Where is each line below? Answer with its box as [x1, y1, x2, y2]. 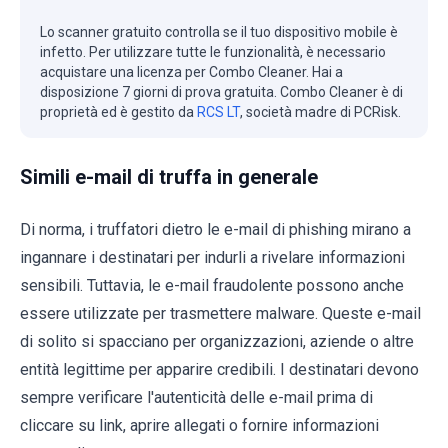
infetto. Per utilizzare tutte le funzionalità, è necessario [40, 44, 386, 61]
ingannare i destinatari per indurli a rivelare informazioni [20, 248, 405, 268]
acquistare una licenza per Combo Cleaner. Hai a [40, 64, 343, 81]
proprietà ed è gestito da [40, 104, 197, 121]
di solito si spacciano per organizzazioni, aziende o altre [20, 332, 414, 352]
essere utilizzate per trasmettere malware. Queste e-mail [20, 304, 421, 324]
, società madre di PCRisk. [240, 104, 401, 121]
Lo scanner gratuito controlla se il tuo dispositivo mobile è [40, 24, 398, 41]
